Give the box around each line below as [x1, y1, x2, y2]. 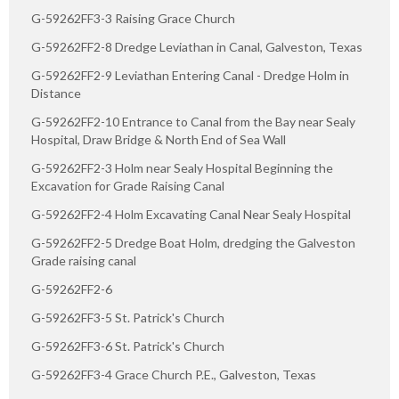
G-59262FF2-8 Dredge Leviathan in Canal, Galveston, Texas [31, 38, 362, 54]
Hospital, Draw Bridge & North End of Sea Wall [31, 131, 286, 147]
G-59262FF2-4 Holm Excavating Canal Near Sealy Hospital [31, 206, 351, 222]
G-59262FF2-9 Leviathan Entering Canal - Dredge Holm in [31, 67, 349, 83]
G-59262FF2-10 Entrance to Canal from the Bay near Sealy [31, 113, 355, 129]
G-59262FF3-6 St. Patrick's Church [31, 338, 224, 354]
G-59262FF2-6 [31, 281, 112, 297]
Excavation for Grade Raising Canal [31, 177, 224, 193]
